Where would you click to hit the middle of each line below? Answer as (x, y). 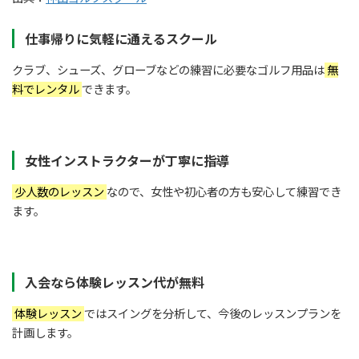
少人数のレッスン (59, 192)
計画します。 (45, 333)
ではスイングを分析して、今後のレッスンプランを (213, 314)
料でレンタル (47, 90)
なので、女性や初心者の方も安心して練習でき (224, 192)
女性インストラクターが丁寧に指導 (127, 161)
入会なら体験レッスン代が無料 (114, 283)
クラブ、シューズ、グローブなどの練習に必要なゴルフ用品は (168, 71)
